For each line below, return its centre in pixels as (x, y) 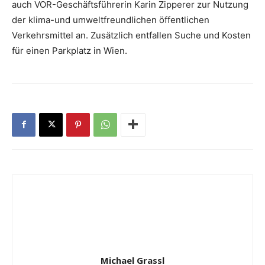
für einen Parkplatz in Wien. (70, 50)
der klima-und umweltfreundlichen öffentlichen (111, 20)
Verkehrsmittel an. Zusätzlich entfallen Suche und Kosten (131, 35)
